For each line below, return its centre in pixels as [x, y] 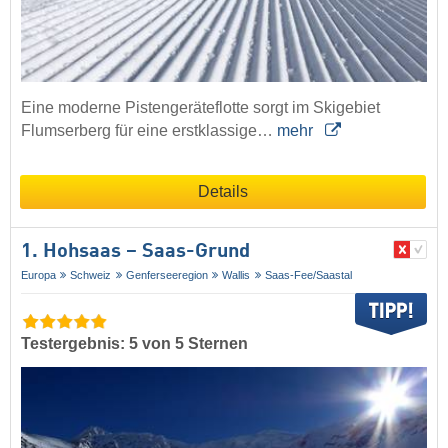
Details [223, 191]
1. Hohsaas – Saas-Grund [135, 251]
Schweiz [91, 274]
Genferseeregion [166, 274]
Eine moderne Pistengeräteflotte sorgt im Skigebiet [200, 107]
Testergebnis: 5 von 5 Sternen [134, 343]
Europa [38, 274]
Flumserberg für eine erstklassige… [149, 130]
